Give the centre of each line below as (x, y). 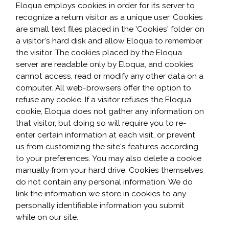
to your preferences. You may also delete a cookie (109, 158)
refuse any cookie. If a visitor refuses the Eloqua (104, 100)
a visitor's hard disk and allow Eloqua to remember (109, 41)
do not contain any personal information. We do (104, 182)
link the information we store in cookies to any (101, 194)
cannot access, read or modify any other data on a (110, 76)
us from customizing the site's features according (107, 147)
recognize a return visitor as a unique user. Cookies (109, 17)
